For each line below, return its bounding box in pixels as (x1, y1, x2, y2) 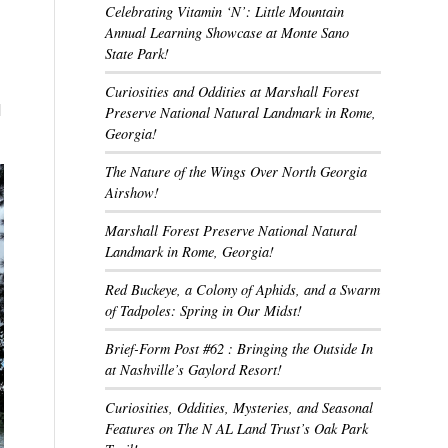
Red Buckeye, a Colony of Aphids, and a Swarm (105, 280, 381, 299)
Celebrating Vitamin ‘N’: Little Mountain (105, 2, 345, 21)
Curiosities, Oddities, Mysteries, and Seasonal (105, 398, 374, 417)
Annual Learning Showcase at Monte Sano (105, 23, 350, 42)
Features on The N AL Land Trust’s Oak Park (105, 419, 369, 438)
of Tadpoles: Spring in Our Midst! (105, 301, 303, 320)
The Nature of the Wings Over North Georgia (105, 162, 368, 181)
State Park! (105, 44, 170, 63)
